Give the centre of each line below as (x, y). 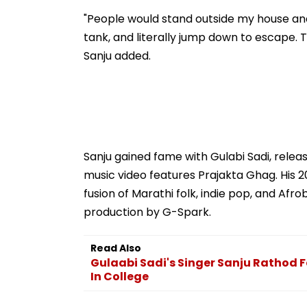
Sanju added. (117, 56)
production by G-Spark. (147, 212)
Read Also (116, 248)
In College (120, 276)
